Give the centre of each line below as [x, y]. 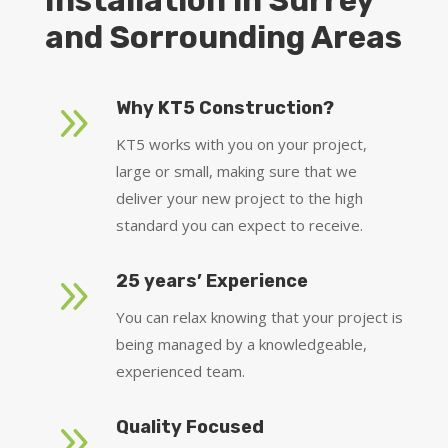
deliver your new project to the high [239, 198]
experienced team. [180, 371]
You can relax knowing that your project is [259, 317]
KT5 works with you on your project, [241, 144]
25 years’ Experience [212, 281]
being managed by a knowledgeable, [241, 344]
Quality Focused [190, 427]
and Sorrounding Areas [223, 38]
